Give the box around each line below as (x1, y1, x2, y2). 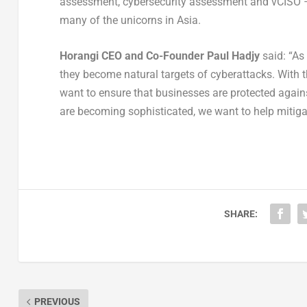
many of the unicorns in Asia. (59, 13, 201, 27)
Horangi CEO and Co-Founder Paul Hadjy (59, 49, 260, 63)
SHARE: (223, 208, 258, 220)
